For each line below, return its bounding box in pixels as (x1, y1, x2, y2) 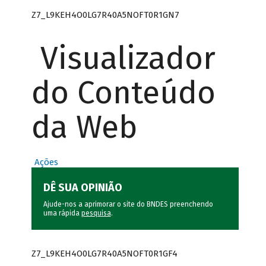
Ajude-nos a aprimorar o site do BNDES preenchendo (43, 200, 213, 209)
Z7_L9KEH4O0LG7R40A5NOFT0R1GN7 (31, 9, 179, 20)
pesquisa (81, 209, 111, 218)
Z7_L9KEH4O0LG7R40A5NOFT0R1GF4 (31, 248, 178, 259)
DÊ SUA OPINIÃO (43, 181, 122, 195)
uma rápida (43, 209, 81, 218)
